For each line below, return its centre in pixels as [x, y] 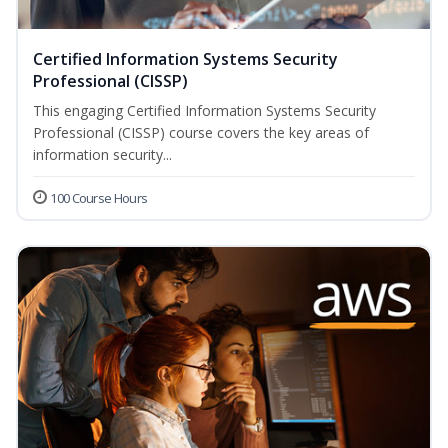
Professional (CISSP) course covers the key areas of [201, 133]
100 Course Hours [99, 198]
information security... [102, 155]
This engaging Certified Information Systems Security [204, 111]
